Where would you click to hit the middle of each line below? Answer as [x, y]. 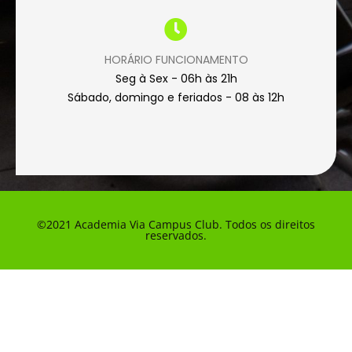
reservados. [176, 235]
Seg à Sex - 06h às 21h [176, 78]
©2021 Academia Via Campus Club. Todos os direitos [176, 224]
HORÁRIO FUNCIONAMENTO [176, 59]
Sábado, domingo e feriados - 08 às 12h [176, 97]
